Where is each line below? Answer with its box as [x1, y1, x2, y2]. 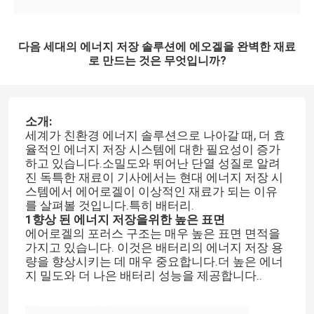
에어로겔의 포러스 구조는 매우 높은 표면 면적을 [25, 226, 280, 241]
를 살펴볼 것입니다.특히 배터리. [25, 198, 194, 213]
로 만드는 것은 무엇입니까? [88, 54, 226, 68]
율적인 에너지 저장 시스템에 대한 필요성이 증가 [25, 142, 280, 157]
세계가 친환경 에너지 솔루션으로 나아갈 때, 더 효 [25, 128, 285, 143]
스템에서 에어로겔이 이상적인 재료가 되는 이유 [25, 184, 278, 199]
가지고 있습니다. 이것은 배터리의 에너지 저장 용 [25, 240, 283, 255]
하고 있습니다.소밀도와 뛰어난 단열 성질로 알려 [25, 156, 280, 171]
